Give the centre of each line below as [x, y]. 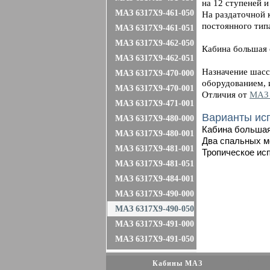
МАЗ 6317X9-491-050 [155, 239]
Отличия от [226, 95]
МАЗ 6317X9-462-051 [155, 58]
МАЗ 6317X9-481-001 [155, 149]
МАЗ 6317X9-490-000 [155, 194]
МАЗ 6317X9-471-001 [155, 103]
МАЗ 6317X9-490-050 [155, 209]
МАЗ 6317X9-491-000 [155, 224]
